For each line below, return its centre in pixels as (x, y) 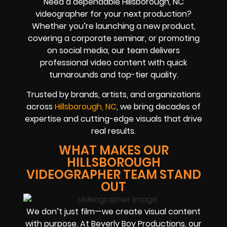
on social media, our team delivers (113, 51)
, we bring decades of (159, 106)
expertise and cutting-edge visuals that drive (113, 119)
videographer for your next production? (113, 14)
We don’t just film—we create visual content (113, 211)
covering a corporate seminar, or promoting (113, 39)
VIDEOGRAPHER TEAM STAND (113, 174)
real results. (113, 131)
